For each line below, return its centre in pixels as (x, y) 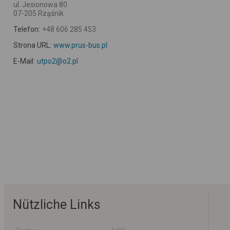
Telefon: (27, 29)
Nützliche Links (57, 204)
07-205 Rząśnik (39, 13)
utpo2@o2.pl (57, 61)
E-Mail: (24, 61)
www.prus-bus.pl (80, 45)
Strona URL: (32, 45)
